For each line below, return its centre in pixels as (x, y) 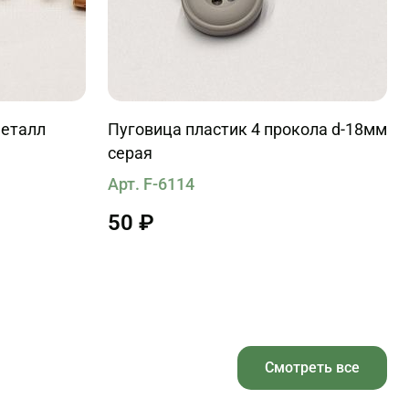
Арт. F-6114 (151, 184)
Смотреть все (312, 367)
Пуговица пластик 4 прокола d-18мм (247, 129)
